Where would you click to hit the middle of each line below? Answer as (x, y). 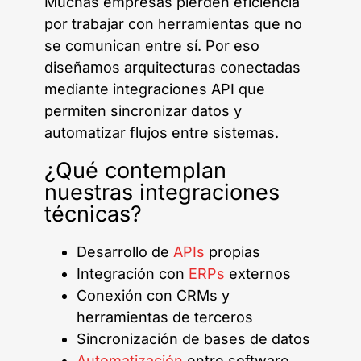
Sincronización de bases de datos (193, 338)
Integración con (133, 273)
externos (258, 273)
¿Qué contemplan (135, 170)
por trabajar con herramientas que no (173, 23)
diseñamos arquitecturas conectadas (172, 67)
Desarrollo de (125, 251)
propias (232, 251)
